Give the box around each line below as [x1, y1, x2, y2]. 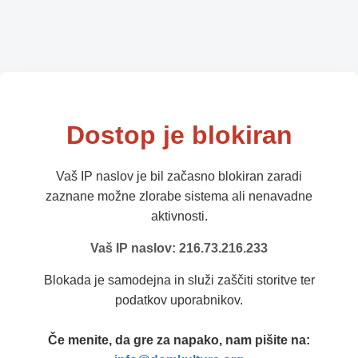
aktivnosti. [150, 209, 208, 224]
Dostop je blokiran [66, 121, 292, 150]
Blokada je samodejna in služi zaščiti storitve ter [43, 273, 315, 288]
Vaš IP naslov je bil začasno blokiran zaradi [56, 169, 302, 184]
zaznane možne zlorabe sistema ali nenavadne [46, 189, 312, 204]
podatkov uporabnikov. [115, 293, 243, 308]
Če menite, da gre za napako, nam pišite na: [48, 333, 310, 348]
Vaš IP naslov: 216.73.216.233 [90, 241, 268, 256]
